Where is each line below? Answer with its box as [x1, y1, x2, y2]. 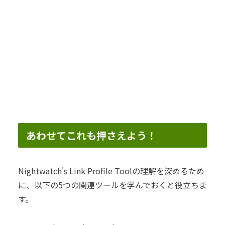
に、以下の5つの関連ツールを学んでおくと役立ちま [18, 179, 207, 191]
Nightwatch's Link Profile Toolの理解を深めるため [18, 165, 204, 177]
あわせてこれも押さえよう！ [26, 128, 157, 143]
